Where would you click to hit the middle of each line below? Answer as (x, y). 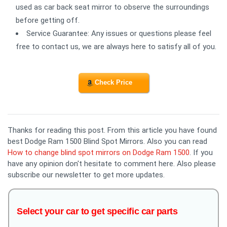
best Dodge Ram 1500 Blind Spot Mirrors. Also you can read (107, 141)
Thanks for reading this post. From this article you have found (112, 130)
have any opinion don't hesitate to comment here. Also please (112, 163)
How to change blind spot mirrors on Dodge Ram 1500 (99, 152)
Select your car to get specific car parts (97, 211)
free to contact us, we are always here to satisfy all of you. (116, 46)
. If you (201, 152)
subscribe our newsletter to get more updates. (86, 175)
